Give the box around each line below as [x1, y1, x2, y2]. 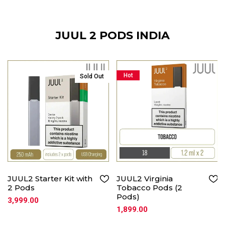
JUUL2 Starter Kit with [8, 174, 92, 184]
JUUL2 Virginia [117, 174, 173, 184]
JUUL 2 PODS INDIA [55, 29, 170, 43]
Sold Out [80, 73, 104, 80]
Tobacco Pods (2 [117, 183, 182, 193]
